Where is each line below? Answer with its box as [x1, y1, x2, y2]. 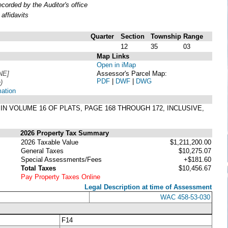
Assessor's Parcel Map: [97, 69, 167, 77]
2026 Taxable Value [21, 138, 78, 146]
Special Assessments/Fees [21, 155, 102, 163]
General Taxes [21, 147, 64, 155]
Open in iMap [97, 61, 136, 69]
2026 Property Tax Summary [20, 129, 109, 137]
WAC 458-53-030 [160, 193, 210, 201]
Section [121, 32, 145, 40]
